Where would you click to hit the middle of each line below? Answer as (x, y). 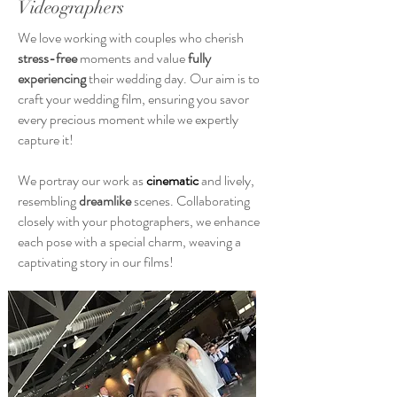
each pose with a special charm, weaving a (129, 241)
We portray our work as (82, 180)
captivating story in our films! (96, 262)
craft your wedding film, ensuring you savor (133, 99)
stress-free (47, 58)
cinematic (172, 180)
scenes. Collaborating (192, 201)
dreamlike (106, 201)
